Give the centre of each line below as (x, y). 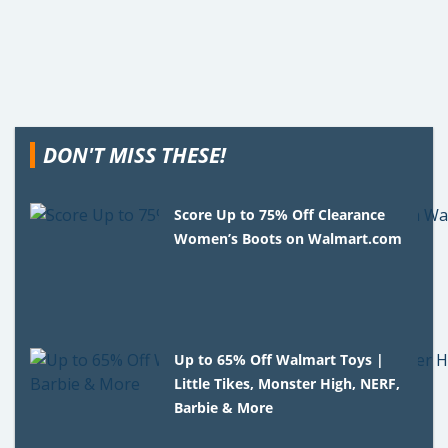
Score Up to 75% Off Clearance (280, 214)
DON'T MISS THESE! (134, 154)
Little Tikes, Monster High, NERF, (287, 383)
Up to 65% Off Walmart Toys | (279, 359)
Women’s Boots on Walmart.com (288, 238)
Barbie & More (224, 407)
